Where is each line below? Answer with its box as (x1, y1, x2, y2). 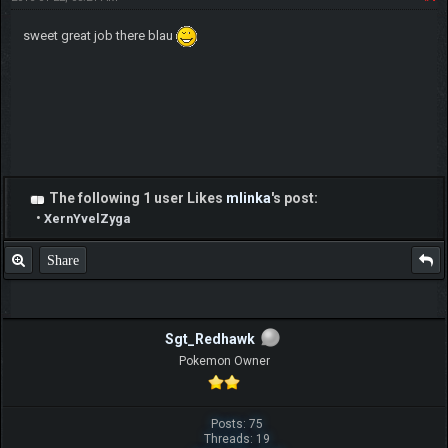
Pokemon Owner (178, 354, 270, 369)
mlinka (225, 189, 271, 206)
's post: (270, 189, 318, 206)
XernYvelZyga (43, 210, 130, 226)
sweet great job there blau (22, 27, 176, 43)
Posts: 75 (211, 417, 264, 432)
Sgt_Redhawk (165, 330, 255, 347)
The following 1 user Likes (48, 189, 226, 206)
